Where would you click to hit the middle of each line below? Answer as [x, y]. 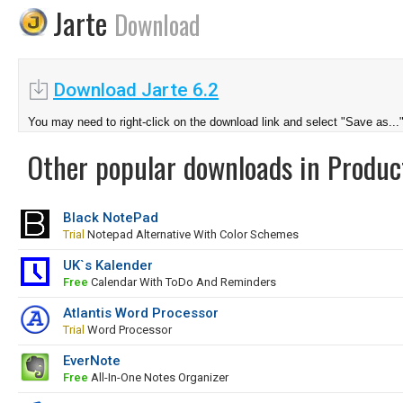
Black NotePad [111, 218]
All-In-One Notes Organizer [158, 377]
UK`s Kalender [108, 265]
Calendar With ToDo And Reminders [182, 282]
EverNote [92, 361]
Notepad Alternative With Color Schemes [192, 234]
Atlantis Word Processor [141, 313]
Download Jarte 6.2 [136, 90]
